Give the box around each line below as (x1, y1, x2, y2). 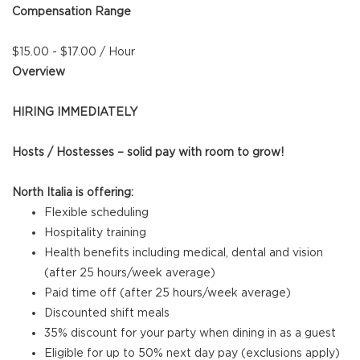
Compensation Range (12, 5, 131, 18)
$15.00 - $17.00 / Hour (12, 45, 135, 59)
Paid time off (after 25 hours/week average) (44, 286, 291, 300)
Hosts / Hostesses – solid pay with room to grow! (12, 145, 284, 159)
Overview (12, 65, 65, 79)
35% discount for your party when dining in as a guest (44, 326, 336, 340)
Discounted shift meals (44, 306, 170, 320)
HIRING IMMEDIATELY (12, 105, 137, 119)
